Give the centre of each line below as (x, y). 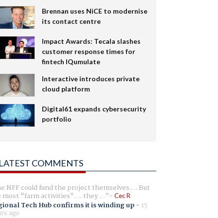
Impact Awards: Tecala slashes (91, 41)
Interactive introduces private (91, 78)
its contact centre (71, 21)
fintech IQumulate (71, 61)
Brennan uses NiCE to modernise (94, 11)
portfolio (56, 119)
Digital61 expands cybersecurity (94, 109)
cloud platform (66, 89)
